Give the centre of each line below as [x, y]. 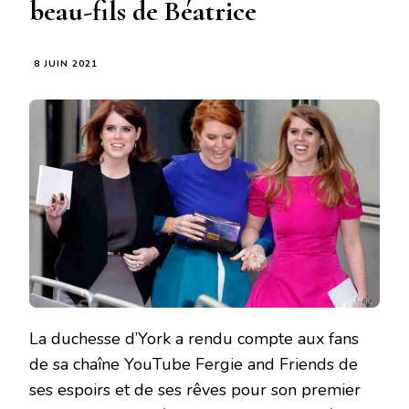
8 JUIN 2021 [66, 64]
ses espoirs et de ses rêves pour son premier [195, 390]
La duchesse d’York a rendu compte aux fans [194, 339]
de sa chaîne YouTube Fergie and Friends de [194, 365]
